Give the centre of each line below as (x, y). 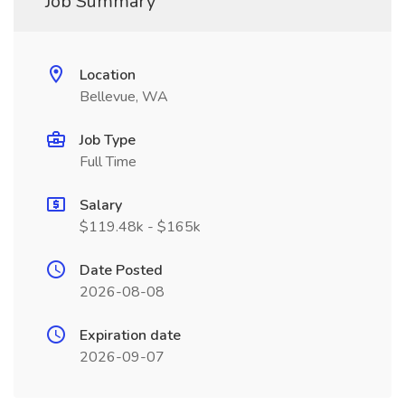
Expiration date (130, 335)
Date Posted (121, 270)
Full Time (108, 162)
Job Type (108, 140)
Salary (101, 205)
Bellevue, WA (124, 97)
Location (108, 75)
